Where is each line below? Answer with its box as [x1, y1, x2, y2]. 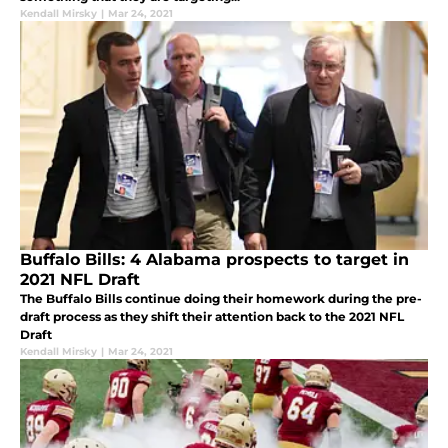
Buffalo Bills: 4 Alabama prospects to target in [20, 250, 409, 270]
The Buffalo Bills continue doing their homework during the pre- [20, 291, 422, 307]
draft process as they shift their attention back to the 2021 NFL [20, 309, 404, 325]
